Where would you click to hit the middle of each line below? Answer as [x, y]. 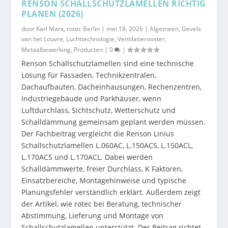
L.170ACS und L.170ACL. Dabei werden [87, 157]
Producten [89, 50]
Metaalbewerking [46, 50]
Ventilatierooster [141, 39]
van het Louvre [42, 39]
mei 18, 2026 [125, 29]
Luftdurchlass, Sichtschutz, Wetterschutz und [99, 110]
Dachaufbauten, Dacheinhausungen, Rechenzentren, [112, 87]
